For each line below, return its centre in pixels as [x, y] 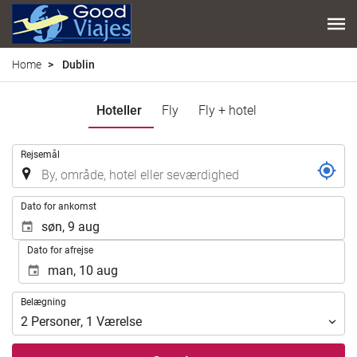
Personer [56, 322]
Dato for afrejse [61, 250]
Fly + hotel [228, 110]
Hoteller [119, 110]
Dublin [77, 64]
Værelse [119, 322]
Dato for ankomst [59, 206]
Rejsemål [40, 154]
